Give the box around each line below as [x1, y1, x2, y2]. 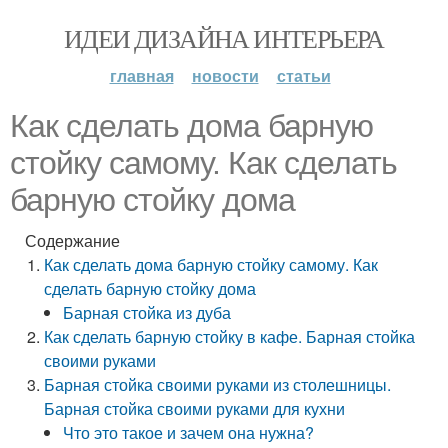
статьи [276, 64, 331, 87]
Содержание [25, 229, 120, 252]
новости [191, 64, 259, 87]
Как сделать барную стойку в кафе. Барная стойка [44, 325, 416, 348]
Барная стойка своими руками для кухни [44, 397, 346, 420]
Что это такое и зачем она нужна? [63, 421, 315, 444]
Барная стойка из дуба [63, 301, 232, 324]
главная [109, 64, 174, 87]
